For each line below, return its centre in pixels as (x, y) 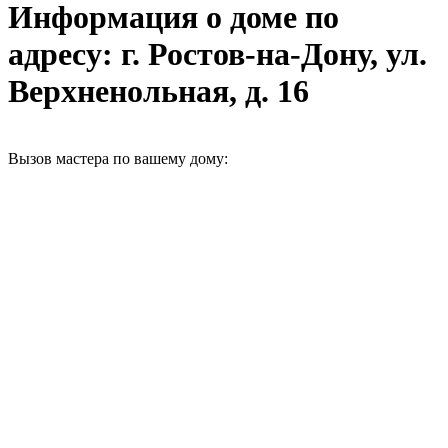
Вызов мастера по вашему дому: (118, 158)
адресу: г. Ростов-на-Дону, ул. (217, 54)
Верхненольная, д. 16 (158, 91)
